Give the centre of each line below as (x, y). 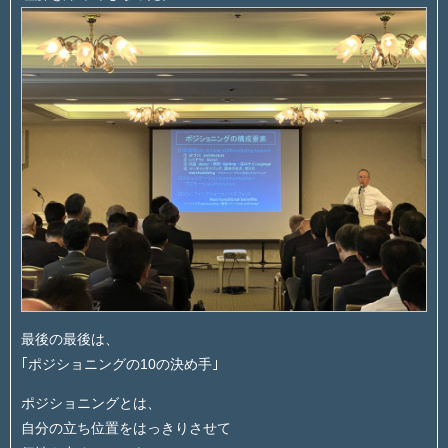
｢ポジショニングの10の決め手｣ (120, 363)
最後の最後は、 (70, 338)
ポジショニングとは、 (91, 402)
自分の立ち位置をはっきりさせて (126, 427)
